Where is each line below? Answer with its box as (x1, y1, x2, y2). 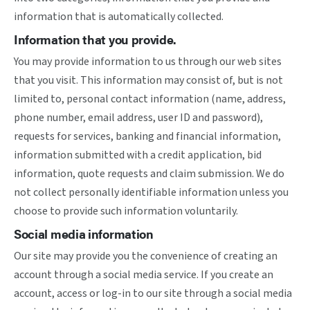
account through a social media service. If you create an (14, 267, 273, 282)
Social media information (14, 225, 154, 242)
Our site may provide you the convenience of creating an (14, 248, 277, 264)
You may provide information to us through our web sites (14, 54, 282, 69)
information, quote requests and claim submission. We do (14, 166, 284, 181)
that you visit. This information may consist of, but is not (14, 73, 283, 88)
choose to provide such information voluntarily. (14, 203, 238, 219)
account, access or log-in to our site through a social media (14, 286, 292, 301)
